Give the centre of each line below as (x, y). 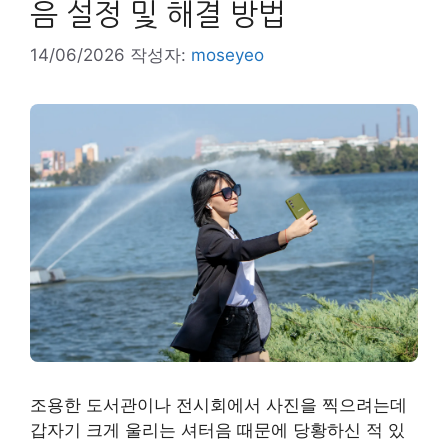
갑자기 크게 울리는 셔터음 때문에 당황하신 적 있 (217, 429)
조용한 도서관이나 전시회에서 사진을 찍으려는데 (218, 404)
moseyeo (227, 55)
